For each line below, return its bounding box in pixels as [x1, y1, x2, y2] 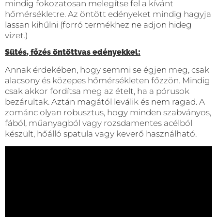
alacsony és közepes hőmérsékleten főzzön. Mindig [5, 76, 210, 86]
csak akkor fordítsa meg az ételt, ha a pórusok [5, 86, 189, 96]
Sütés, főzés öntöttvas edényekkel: [5, 47, 140, 57]
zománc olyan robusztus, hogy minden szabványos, [5, 108, 211, 118]
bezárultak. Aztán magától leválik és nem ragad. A [5, 97, 205, 107]
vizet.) [5, 30, 28, 40]
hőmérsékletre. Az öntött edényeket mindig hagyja [5, 9, 211, 19]
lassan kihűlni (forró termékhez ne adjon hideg [5, 19, 192, 30]
